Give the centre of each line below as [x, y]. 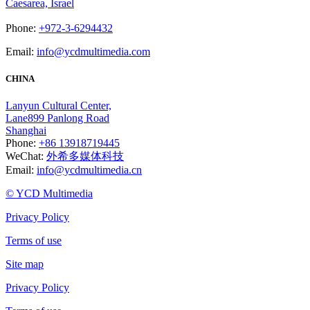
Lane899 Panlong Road [57, 118]
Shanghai [26, 131]
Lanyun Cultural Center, [58, 106]
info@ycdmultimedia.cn [89, 170]
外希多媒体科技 [85, 156]
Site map [25, 264]
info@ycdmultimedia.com [93, 51]
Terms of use [34, 241]
